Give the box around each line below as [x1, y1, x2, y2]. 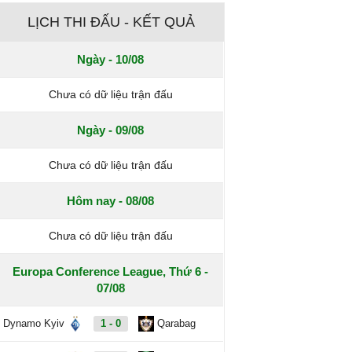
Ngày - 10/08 [77, 53, 145, 66]
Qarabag [157, 317, 196, 329]
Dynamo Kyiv [3, 317, 65, 329]
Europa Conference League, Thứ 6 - [13, 265, 209, 278]
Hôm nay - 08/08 [67, 194, 155, 207]
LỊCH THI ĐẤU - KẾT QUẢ [27, 14, 195, 30]
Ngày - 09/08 [77, 123, 145, 137]
